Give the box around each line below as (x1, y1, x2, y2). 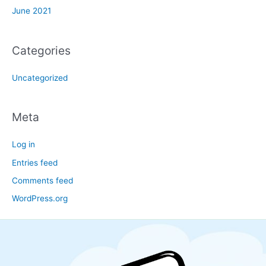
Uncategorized (12, 72, 68, 83)
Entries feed (12, 157, 58, 167)
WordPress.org (12, 194, 68, 204)
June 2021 (12, 6, 51, 16)
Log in (12, 140, 35, 150)
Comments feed (12, 176, 73, 186)
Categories (12, 43, 71, 58)
